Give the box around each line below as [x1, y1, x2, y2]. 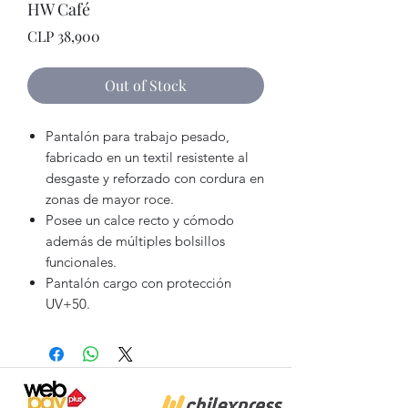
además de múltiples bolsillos [46, 231, 225, 250]
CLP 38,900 [27, 25, 100, 46]
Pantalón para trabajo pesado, [46, 127, 229, 145]
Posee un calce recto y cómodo [46, 210, 234, 229]
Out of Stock [105, 75, 187, 95]
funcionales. [46, 252, 117, 270]
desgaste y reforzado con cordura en [46, 168, 264, 187]
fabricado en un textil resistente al [46, 148, 249, 166]
